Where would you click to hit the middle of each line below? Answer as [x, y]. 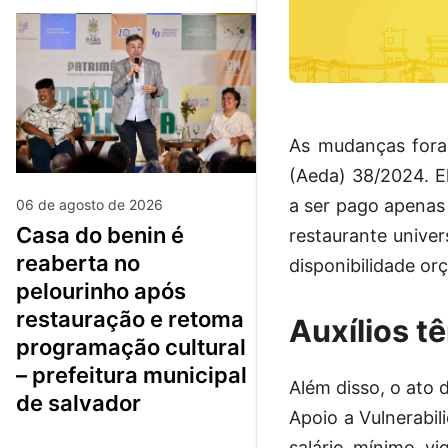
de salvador [78, 402]
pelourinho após [101, 290]
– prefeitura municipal [131, 374]
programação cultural [131, 346]
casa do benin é [24, 234]
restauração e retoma [130, 318]
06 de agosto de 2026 [89, 204]
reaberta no [78, 262]
